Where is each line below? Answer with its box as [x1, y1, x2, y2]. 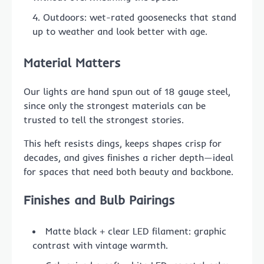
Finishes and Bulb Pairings [24, 192, 175, 207]
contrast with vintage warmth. [32, 239, 168, 252]
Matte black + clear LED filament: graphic [45, 225, 226, 237]
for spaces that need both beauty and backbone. [24, 165, 233, 177]
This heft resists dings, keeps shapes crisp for [24, 137, 222, 149]
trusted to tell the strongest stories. [24, 113, 184, 126]
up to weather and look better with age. [32, 25, 207, 38]
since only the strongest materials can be [24, 99, 206, 111]
